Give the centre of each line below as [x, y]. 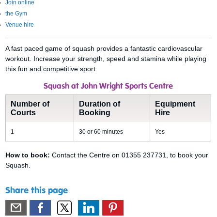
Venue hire [20, 25]
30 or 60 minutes [101, 132]
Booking [95, 113]
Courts [23, 113]
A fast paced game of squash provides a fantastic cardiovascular [104, 48]
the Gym [16, 14]
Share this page [37, 191]
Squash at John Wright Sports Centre [108, 86]
